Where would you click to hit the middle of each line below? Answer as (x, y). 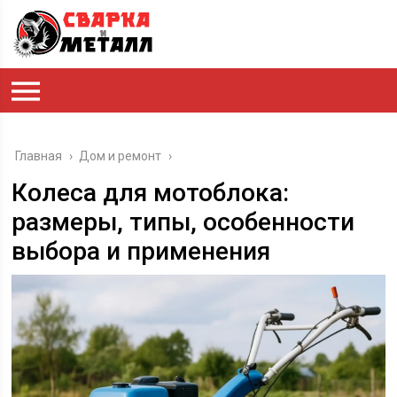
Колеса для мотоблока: (151, 193)
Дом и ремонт (121, 156)
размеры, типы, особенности (183, 222)
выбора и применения (141, 251)
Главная (39, 156)
